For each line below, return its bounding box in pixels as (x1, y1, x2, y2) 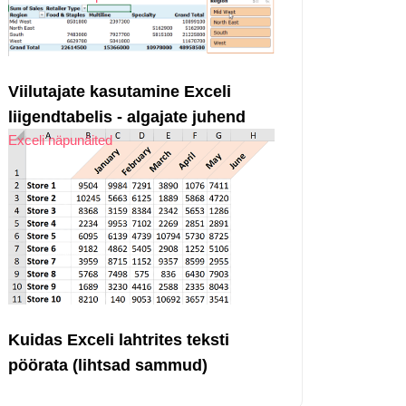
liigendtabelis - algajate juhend (8, 107, 246, 126)
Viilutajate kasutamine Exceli (8, 82, 231, 101)
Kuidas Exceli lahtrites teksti (8, 331, 229, 350)
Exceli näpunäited (8, 131, 112, 148)
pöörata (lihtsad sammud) (8, 356, 208, 375)
